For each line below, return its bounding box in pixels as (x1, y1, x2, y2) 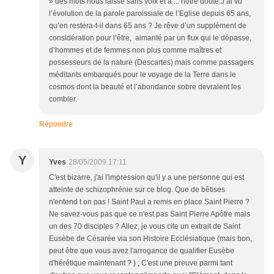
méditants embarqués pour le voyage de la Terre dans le (49, 70, 236, 79)
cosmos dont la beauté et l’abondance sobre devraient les (49, 82, 241, 91)
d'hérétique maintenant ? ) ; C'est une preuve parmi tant (49, 258, 232, 267)
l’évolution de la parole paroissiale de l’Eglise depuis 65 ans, (49, 9, 251, 18)
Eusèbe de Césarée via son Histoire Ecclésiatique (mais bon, (49, 234, 252, 243)
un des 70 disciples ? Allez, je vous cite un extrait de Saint (49, 221, 240, 231)
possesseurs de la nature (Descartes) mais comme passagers (49, 57, 254, 67)
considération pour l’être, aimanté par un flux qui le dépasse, (49, 33, 251, 42)
